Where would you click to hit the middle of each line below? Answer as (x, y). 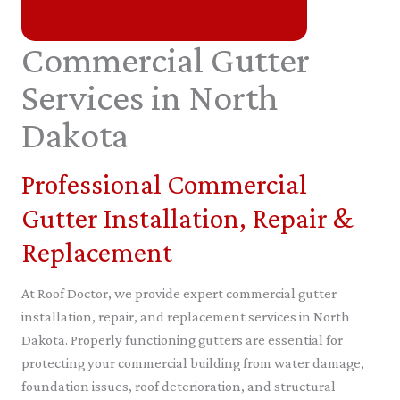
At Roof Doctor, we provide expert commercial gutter (179, 293)
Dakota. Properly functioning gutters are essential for (182, 339)
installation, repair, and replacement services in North (186, 316)
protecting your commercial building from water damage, (193, 362)
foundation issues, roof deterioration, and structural (179, 386)
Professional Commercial (164, 183)
